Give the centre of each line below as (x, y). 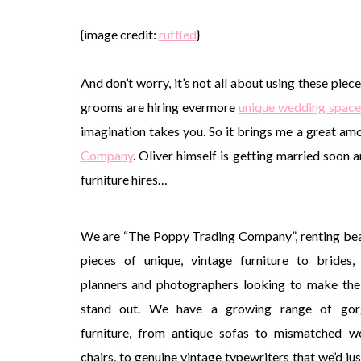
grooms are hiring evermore (159, 106)
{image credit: (119, 34)
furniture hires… (124, 179)
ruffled (177, 34)
